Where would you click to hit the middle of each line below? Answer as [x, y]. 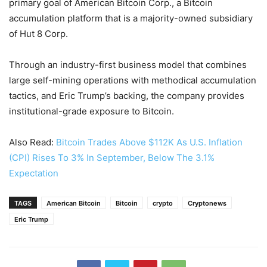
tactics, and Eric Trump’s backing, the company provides [127, 95]
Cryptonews [207, 203]
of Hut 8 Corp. [40, 33]
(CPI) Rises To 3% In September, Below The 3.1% [112, 157]
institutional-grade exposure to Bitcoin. [91, 111]
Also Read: [32, 142]
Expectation [34, 173]
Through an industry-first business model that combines [128, 64]
